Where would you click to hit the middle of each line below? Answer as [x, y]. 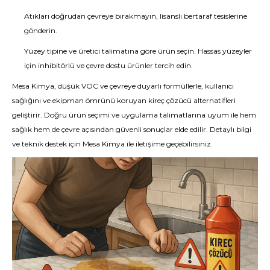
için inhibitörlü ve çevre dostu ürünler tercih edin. [108, 65]
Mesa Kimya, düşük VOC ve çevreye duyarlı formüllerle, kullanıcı [123, 86]
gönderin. [41, 30]
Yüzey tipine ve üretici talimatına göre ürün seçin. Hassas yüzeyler [138, 51]
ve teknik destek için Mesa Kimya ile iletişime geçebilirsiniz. [112, 144]
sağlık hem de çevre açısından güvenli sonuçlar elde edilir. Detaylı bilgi [132, 129]
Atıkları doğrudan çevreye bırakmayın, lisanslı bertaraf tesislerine [136, 16]
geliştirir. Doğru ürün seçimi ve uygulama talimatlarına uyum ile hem [134, 115]
